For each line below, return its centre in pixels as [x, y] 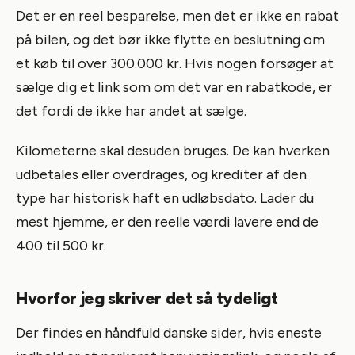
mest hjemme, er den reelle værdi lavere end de [167, 221]
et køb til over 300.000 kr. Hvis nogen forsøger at [175, 63]
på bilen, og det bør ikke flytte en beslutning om [170, 39]
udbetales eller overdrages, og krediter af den [161, 174]
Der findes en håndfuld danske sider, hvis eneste [169, 332]
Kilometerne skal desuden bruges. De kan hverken [173, 150]
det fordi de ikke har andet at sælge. [131, 111]
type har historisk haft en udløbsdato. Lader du [165, 198]
